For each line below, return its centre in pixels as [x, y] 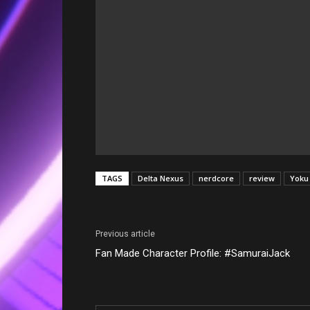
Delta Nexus [161, 178]
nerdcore [216, 178]
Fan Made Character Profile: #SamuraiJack [193, 253]
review [262, 178]
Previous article [125, 234]
